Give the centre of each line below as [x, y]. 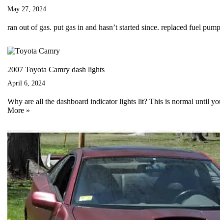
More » [19, 110]
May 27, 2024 [27, 9]
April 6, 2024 [26, 83]
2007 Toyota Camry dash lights [56, 69]
